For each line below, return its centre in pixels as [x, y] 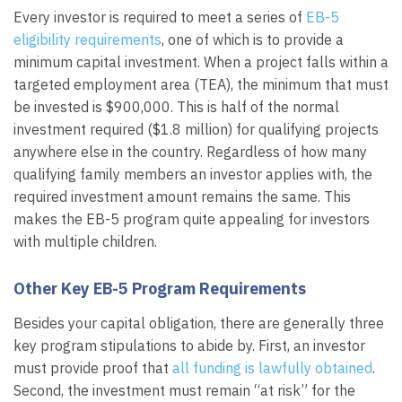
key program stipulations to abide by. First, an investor [189, 345]
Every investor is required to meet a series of [160, 17]
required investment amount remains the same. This [182, 197]
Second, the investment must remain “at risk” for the [184, 390]
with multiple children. [85, 242]
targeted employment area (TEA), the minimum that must [201, 85]
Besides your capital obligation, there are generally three [199, 323]
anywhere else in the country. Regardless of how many [190, 152]
